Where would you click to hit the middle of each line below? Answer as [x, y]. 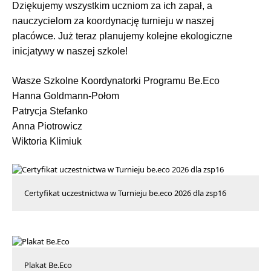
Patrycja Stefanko [50, 111]
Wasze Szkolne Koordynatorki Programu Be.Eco [116, 80]
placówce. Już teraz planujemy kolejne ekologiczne [122, 36]
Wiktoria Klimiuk [47, 141]
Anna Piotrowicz [47, 126]
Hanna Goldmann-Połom [66, 96]
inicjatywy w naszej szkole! [70, 51]
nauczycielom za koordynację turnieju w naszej [113, 21]
